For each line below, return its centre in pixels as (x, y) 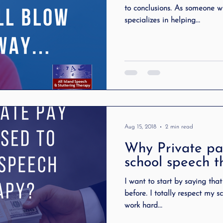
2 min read (179, 127)
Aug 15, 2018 (140, 127)
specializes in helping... (162, 20)
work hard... (143, 206)
